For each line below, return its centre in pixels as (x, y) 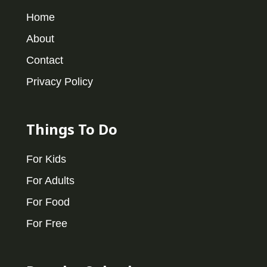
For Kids (46, 159)
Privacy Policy (60, 81)
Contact (45, 60)
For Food (48, 202)
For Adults (50, 180)
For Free (47, 223)
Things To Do (72, 129)
